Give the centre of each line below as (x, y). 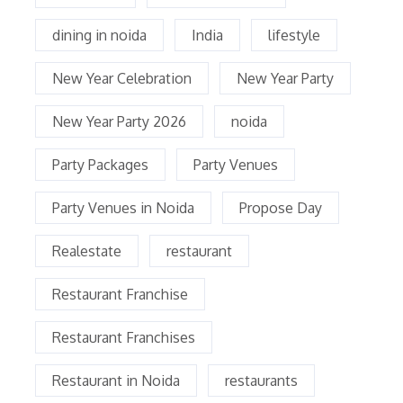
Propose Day (281, 207)
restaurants (261, 380)
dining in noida (99, 35)
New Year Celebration (122, 78)
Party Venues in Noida (123, 207)
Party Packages (100, 164)
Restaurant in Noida (116, 380)
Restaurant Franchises (124, 337)
